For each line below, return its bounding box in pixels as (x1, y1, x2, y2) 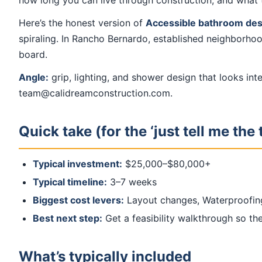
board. (19, 49, 47, 61)
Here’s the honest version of (19, 17, 146, 29)
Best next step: (33, 212, 102, 225)
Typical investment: (33, 158, 122, 170)
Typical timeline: (33, 176, 107, 188)
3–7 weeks (107, 176, 157, 188)
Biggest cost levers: (33, 194, 124, 206)
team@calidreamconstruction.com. (19, 87, 173, 99)
